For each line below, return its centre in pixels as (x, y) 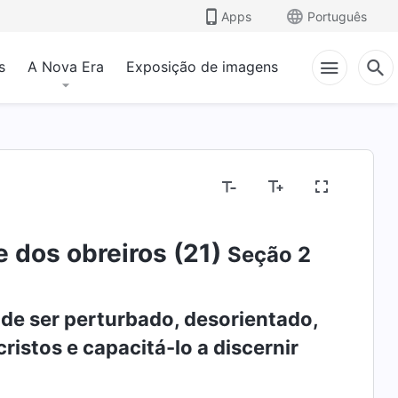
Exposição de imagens (202, 67)
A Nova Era (66, 67)
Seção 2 (269, 255)
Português (337, 16)
